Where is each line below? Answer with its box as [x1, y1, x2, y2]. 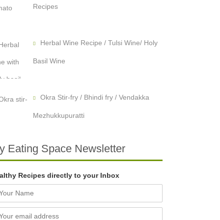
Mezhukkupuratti [32, 111, 84, 119]
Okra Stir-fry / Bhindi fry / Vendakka [40, 93, 149, 101]
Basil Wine [32, 57, 65, 65]
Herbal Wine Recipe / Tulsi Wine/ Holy [40, 39, 158, 47]
